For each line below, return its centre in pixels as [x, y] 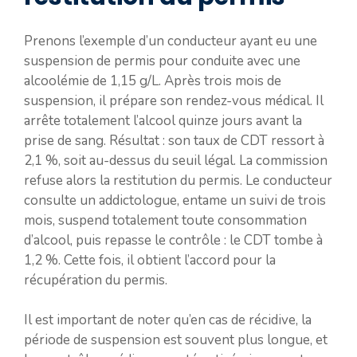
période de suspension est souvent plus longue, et [176, 340]
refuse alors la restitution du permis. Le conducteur [178, 180]
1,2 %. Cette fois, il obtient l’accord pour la [150, 260]
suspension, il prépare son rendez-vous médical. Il [174, 100]
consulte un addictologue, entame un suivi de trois [175, 200]
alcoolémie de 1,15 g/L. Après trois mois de [153, 80]
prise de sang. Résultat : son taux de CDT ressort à [174, 140]
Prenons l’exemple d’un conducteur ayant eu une [171, 41]
